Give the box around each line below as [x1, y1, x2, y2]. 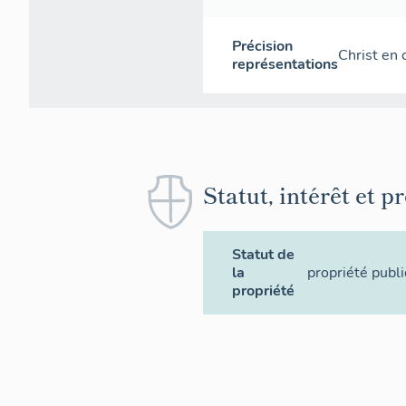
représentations [232, 54, 338, 75]
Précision [232, 36, 293, 57]
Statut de [232, 245, 295, 266]
